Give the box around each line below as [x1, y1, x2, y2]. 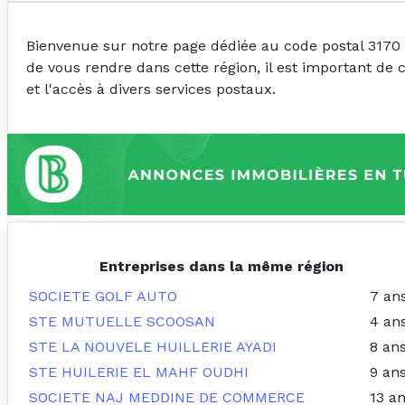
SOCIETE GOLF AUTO [29, 287, 177, 306]
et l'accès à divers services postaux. [26, 80, 276, 99]
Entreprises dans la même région [99, 258, 344, 276]
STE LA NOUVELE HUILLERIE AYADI [29, 338, 277, 356]
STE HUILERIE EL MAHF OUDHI [29, 363, 249, 381]
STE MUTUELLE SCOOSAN [29, 313, 215, 331]
